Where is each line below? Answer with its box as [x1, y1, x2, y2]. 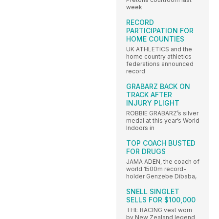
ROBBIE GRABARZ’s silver [126, 109, 198, 117]
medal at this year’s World [126, 117, 199, 125]
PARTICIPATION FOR [126, 26, 194, 35]
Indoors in [126, 124, 154, 132]
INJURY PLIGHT [126, 99, 179, 108]
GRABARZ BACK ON [126, 82, 190, 91]
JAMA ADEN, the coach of [126, 158, 199, 166]
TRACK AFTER [126, 90, 172, 99]
